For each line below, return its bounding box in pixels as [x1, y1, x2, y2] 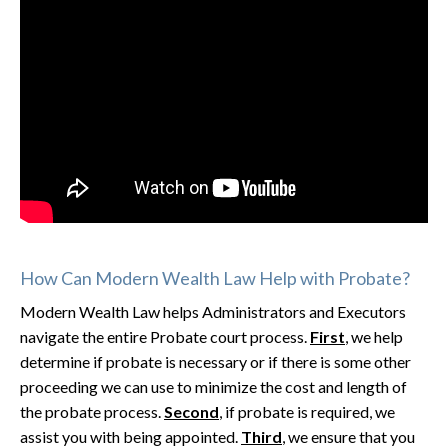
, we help [345, 327, 403, 347]
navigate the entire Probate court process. [20, 327, 310, 347]
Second [164, 402, 219, 422]
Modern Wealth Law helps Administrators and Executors [20, 302, 406, 322]
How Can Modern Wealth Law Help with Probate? [20, 267, 410, 290]
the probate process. [20, 402, 164, 422]
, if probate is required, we [219, 402, 395, 422]
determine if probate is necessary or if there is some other [20, 352, 411, 372]
